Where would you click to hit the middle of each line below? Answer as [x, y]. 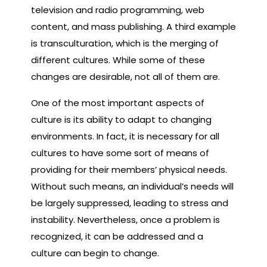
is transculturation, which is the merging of [125, 43]
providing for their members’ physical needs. [129, 169]
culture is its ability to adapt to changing [121, 119]
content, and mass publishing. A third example [133, 26]
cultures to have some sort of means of [120, 153]
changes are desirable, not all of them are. [125, 76]
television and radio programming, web [118, 10]
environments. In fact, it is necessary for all [125, 136]
